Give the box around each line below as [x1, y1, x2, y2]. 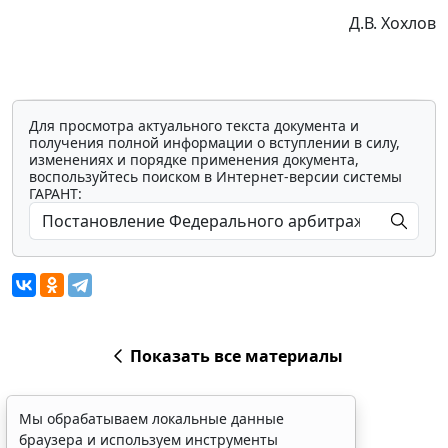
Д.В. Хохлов [349, 12, 436, 35]
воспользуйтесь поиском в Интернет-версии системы [29, 167, 402, 187]
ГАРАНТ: [29, 184, 82, 204]
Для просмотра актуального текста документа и [29, 116, 359, 136]
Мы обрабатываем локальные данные [19, 409, 284, 428]
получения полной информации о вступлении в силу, [29, 133, 400, 153]
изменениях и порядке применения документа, [29, 150, 359, 170]
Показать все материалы [129, 345, 343, 368]
